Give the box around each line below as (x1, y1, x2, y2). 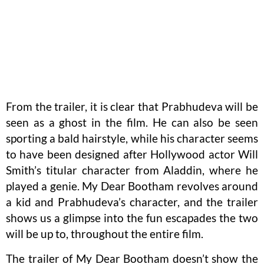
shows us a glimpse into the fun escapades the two (6, 210, 258, 225)
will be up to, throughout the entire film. (6, 226, 203, 240)
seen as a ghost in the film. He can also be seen (6, 115, 258, 129)
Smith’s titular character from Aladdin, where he (6, 163, 258, 177)
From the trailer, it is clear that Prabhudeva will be (6, 99, 258, 113)
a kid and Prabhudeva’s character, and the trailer (6, 194, 258, 209)
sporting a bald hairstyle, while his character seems (6, 131, 258, 145)
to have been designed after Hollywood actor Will (6, 147, 258, 161)
